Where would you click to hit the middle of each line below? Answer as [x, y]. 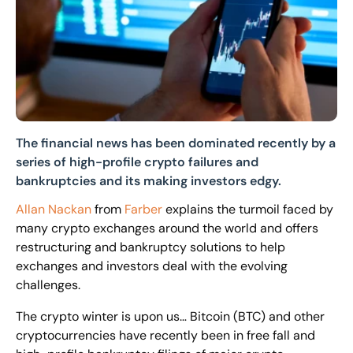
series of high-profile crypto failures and [137, 162]
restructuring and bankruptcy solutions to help [150, 247]
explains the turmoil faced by [248, 209]
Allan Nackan [54, 209]
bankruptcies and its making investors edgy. [150, 180]
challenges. [48, 284]
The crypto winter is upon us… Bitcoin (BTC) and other [170, 316]
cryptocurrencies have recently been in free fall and [165, 335]
